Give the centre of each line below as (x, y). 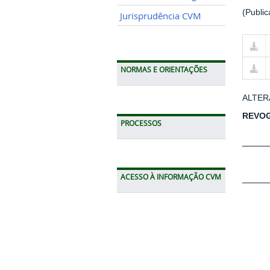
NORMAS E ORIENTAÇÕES (164, 69)
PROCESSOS (141, 123)
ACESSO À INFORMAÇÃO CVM (171, 177)
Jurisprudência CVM (161, 16)
